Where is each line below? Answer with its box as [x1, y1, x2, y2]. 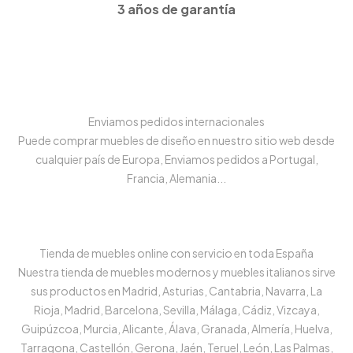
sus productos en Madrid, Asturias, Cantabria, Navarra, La [31, 284, 322, 299]
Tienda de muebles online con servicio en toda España [39, 246, 314, 261]
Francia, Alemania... [127, 171, 226, 186]
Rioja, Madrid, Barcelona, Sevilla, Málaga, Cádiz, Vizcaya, [33, 303, 320, 318]
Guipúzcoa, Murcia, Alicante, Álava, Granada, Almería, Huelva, [20, 321, 333, 336]
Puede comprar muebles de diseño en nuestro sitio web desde [18, 133, 335, 148]
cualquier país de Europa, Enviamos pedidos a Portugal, [35, 152, 318, 167]
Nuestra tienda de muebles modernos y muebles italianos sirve [17, 265, 336, 280]
